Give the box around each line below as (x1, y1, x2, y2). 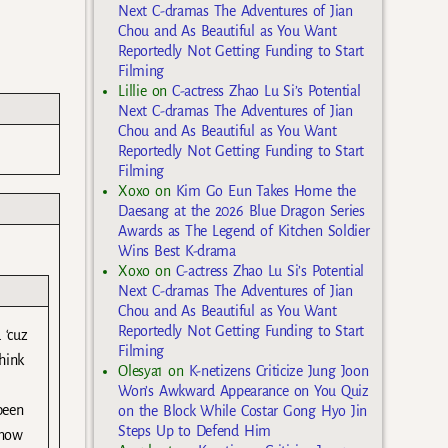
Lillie (118, 83, 147, 100)
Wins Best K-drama (118, 243, 236, 260)
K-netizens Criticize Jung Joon (188, 363, 369, 380)
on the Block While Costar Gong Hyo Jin (118, 403, 367, 420)
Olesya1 (118, 363, 164, 380)
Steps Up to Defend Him (118, 423, 271, 440)
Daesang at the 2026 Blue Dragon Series (118, 203, 365, 220)
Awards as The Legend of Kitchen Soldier (118, 223, 370, 240)
